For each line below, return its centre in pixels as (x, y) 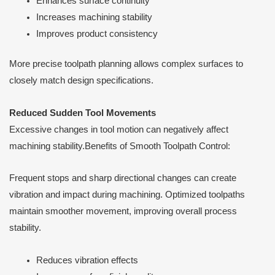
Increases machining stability (94, 17)
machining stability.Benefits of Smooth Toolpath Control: (120, 146)
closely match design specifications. (81, 81)
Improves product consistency (97, 34)
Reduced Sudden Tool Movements (83, 113)
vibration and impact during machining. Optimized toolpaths (127, 195)
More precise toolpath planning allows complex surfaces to (126, 64)
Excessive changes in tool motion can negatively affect (119, 129)
